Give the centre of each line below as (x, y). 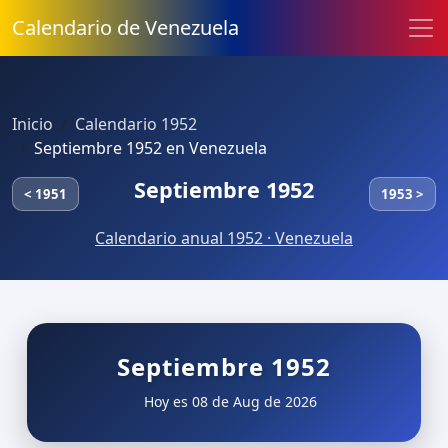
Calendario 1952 (136, 124)
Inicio (32, 124)
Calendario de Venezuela (125, 27)
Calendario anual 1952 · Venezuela (224, 238)
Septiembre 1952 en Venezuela (150, 148)
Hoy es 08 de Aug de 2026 (228, 401)
